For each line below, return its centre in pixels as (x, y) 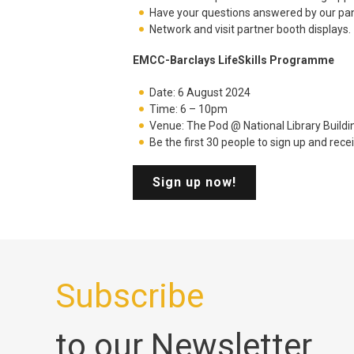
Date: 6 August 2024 (200, 93)
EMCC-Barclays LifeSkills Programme (233, 60)
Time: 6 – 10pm (188, 109)
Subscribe (129, 296)
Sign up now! (194, 183)
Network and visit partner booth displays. (250, 30)
